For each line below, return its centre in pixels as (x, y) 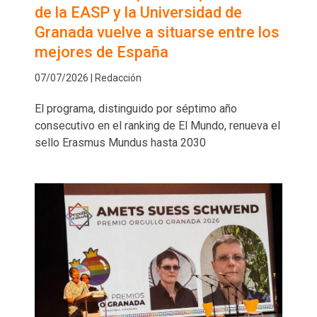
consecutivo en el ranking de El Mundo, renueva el (157, 126)
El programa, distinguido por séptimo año (136, 109)
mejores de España (102, 52)
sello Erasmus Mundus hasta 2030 (120, 143)
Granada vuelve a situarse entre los (157, 33)
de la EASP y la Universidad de (138, 13)
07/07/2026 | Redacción (88, 78)
